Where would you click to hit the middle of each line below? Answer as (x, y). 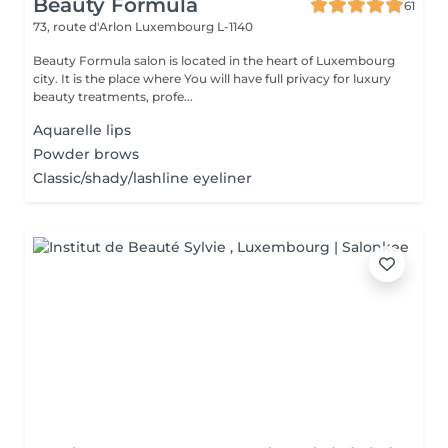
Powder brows (86, 154)
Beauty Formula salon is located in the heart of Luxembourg (214, 60)
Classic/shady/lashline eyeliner (142, 178)
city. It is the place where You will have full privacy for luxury (108, 78)
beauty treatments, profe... (113, 96)
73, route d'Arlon (84, 26)
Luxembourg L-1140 (194, 26)
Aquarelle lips (82, 130)
